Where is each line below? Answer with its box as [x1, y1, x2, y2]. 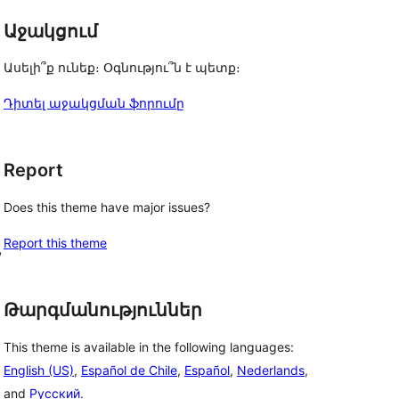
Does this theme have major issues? [4, 199, 210, 215]
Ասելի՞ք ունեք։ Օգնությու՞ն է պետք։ [4, 60, 240, 76]
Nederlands [237, 362, 305, 378]
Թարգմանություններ [4, 299, 202, 321]
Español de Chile [81, 362, 177, 378]
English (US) [4, 362, 74, 378]
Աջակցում [4, 20, 98, 42]
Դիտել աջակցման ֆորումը [4, 95, 184, 111]
